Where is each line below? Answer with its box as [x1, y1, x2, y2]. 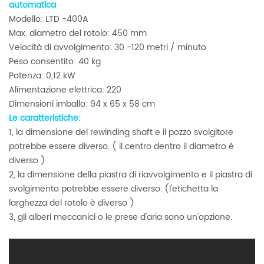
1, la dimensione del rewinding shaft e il [9, 126, 166, 140]
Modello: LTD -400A [9, 12, 88, 27]
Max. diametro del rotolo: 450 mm [9, 27, 147, 41]
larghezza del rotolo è [9, 196, 95, 210]
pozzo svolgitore [166, 126, 233, 140]
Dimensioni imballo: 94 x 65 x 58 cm [9, 97, 155, 111]
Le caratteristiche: [9, 111, 81, 126]
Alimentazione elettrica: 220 [9, 83, 121, 97]
